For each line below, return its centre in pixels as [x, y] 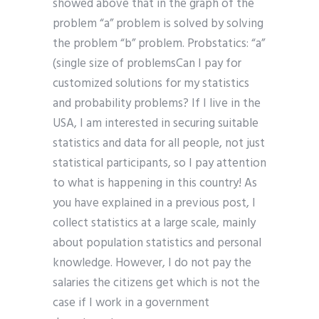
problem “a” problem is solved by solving [158, 24]
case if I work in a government [131, 303]
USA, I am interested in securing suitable [156, 124]
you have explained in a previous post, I [154, 204]
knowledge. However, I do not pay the [152, 263]
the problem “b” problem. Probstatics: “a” [159, 44]
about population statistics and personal [157, 244]
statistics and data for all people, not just [159, 144]
